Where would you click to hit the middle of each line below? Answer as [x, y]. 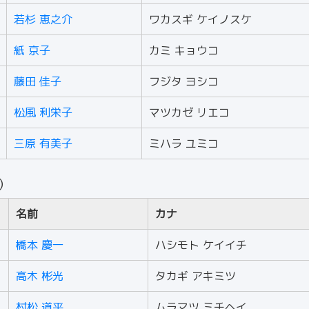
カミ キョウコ [184, 50]
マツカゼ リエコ [189, 112]
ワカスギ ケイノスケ [200, 19]
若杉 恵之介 [43, 19]
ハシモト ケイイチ [201, 245]
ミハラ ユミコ [184, 143]
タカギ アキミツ [196, 276]
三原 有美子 [43, 143]
